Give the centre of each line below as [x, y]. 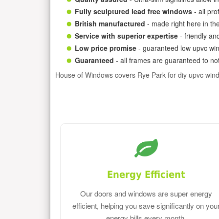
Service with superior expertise [126, 35]
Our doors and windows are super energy [146, 194]
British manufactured [110, 23]
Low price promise [106, 48]
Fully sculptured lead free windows [133, 11]
